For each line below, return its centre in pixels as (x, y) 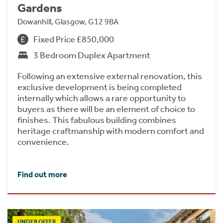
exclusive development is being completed (100, 87)
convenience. (43, 142)
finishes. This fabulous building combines (97, 120)
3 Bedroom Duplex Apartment (92, 55)
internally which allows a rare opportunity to (102, 98)
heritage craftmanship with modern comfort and (111, 131)
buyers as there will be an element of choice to (106, 109)
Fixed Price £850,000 (74, 39)
